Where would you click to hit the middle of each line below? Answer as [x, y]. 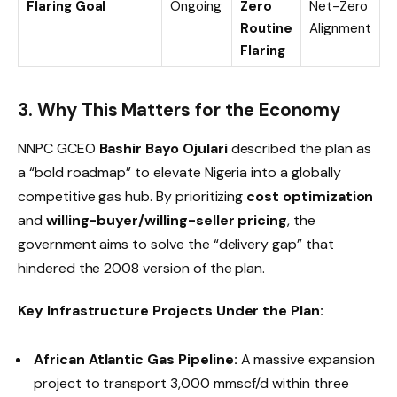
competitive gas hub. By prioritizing [132, 197]
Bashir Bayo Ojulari [163, 149]
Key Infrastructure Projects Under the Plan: [171, 311]
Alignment [340, 29]
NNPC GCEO [58, 149]
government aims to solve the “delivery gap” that [176, 245]
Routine [266, 29]
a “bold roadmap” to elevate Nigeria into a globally [179, 173]
